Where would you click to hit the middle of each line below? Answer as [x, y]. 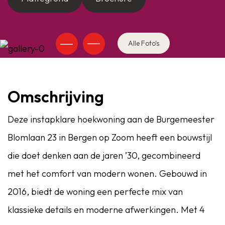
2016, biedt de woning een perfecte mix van [95, 192]
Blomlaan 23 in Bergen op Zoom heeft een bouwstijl [110, 137]
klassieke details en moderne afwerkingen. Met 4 [106, 210]
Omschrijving [56, 96]
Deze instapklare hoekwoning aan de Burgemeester [111, 119]
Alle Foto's [143, 43]
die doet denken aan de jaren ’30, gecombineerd [104, 155]
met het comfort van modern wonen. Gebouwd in [107, 174]
